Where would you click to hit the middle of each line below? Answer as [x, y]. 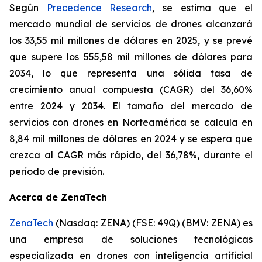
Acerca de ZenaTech [58, 197]
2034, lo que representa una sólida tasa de [131, 73]
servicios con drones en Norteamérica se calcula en [131, 122]
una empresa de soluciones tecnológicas [131, 239]
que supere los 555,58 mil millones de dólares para [131, 57]
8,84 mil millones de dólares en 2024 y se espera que [131, 139]
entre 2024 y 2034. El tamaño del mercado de [131, 106]
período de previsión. [57, 171]
